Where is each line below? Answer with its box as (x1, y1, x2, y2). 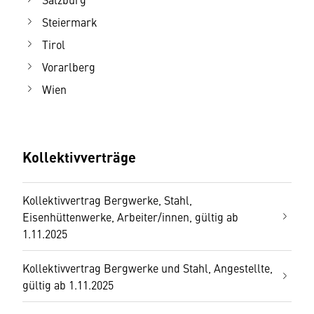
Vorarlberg (42, 59, 95, 74)
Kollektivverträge (22, 146, 136, 167)
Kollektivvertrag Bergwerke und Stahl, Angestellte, (22, 260, 273, 275)
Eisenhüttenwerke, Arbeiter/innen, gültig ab (22, 209, 238, 224)
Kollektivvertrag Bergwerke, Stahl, (22, 192, 192, 207)
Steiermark (42, 14, 97, 29)
